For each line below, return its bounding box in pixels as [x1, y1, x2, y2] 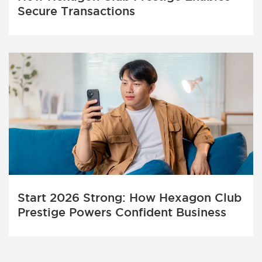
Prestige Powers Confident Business [18, 206, 226, 219]
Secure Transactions [18, 4, 135, 18]
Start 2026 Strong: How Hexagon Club [18, 191, 242, 205]
